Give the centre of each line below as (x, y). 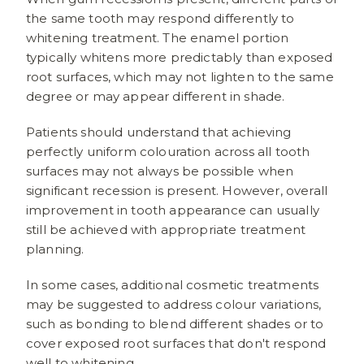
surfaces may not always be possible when (160, 171)
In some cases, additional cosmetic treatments (173, 284)
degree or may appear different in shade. (156, 96)
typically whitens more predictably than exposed (180, 57)
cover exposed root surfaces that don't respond (176, 343)
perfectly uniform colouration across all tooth (168, 151)
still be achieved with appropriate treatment (166, 229)
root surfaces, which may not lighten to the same (180, 76)
